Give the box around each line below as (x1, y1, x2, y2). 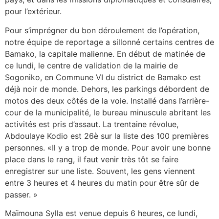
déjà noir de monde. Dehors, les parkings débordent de (5, 84, 209, 94)
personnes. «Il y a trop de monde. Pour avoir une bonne (5, 142, 211, 153)
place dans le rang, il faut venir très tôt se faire (5, 154, 178, 164)
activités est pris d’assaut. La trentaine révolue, (5, 119, 178, 129)
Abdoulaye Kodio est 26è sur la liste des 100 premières (5, 131, 209, 141)
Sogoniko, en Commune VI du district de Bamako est (5, 72, 201, 82)
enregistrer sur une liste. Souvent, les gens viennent (5, 166, 195, 176)
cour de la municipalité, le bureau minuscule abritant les (5, 107, 211, 117)
